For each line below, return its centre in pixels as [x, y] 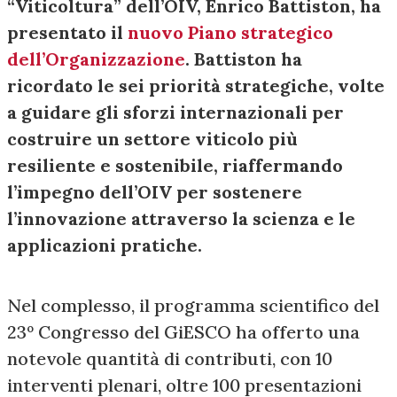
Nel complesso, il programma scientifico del [193, 306]
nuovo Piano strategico [230, 33]
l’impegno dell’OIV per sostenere [155, 192]
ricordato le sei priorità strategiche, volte [196, 86]
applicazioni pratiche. [105, 245]
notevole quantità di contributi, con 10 [170, 359]
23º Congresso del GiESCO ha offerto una [183, 332]
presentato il [67, 33]
